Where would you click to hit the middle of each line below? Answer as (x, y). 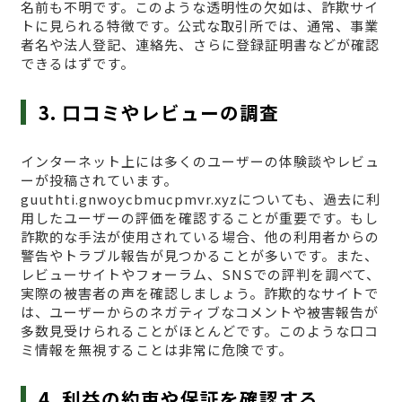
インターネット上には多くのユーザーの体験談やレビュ (200, 162)
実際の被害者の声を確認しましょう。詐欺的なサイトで (199, 293)
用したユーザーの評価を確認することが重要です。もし (199, 218)
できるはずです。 (77, 64)
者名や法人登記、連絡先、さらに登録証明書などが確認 (200, 45)
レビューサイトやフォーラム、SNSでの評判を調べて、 (200, 275)
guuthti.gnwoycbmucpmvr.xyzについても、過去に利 (200, 199)
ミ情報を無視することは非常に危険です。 (156, 350)
